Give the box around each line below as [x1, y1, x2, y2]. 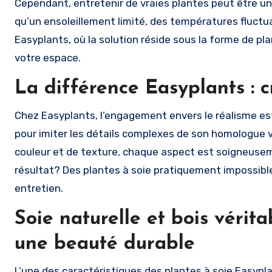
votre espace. [15, 52, 81, 64]
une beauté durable [15, 234, 195, 254]
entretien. [15, 182, 63, 194]
